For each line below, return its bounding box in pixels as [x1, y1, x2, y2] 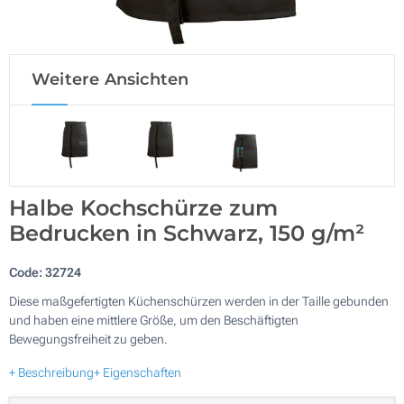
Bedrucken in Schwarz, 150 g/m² [9, 219, 364, 246]
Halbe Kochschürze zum [9, 194, 278, 221]
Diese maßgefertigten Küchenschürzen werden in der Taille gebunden [9, 293, 389, 308]
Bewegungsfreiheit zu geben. [9, 331, 168, 346]
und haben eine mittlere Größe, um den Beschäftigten [9, 312, 298, 327]
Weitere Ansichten [32, 69, 189, 89]
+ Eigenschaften [94, 364, 181, 380]
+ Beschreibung [9, 364, 94, 380]
